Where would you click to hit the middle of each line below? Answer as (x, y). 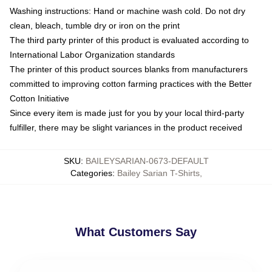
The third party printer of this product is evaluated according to (129, 40)
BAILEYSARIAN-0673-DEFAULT (147, 161)
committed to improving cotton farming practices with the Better (131, 83)
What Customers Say (136, 232)
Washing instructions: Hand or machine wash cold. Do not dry (127, 11)
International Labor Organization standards (92, 54)
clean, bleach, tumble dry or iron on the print (95, 25)
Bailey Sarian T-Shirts (158, 173)
